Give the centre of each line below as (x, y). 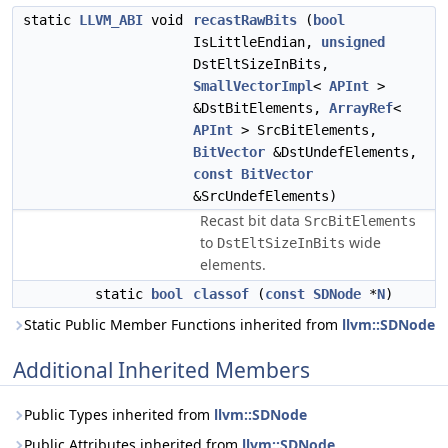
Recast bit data (252, 220)
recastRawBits (245, 20)
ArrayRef (361, 108)
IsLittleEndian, (257, 42)
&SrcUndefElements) (265, 196)
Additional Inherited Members (161, 370)
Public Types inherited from (119, 414)
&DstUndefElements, (341, 152)
